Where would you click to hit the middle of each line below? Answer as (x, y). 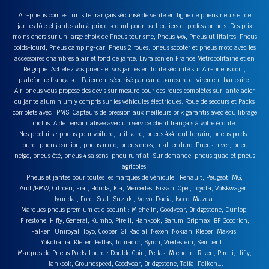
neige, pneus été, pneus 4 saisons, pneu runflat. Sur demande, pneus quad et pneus (134, 156)
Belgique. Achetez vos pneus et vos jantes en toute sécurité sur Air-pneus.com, (134, 69)
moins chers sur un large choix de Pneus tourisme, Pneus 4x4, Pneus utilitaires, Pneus (134, 37)
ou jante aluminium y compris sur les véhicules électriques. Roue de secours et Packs (134, 101)
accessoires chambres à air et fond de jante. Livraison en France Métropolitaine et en (134, 58)
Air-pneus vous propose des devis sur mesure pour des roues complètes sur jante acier (134, 91)
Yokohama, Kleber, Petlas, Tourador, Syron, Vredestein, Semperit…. (134, 242)
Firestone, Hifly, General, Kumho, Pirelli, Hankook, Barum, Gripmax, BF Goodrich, (134, 220)
